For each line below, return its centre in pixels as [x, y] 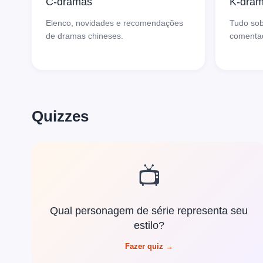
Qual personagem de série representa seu [149, 210]
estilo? [149, 225]
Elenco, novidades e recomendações [114, 23]
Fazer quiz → [149, 246]
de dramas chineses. [84, 36]
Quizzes [60, 116]
